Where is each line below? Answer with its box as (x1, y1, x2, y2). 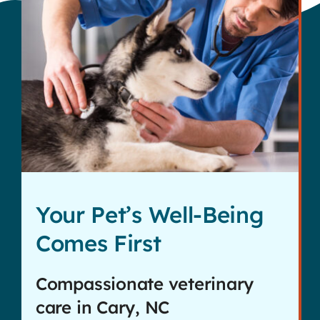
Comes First (35, 229, 161, 257)
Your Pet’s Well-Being (35, 200, 264, 229)
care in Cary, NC (35, 296, 170, 318)
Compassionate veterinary (35, 272, 254, 294)
